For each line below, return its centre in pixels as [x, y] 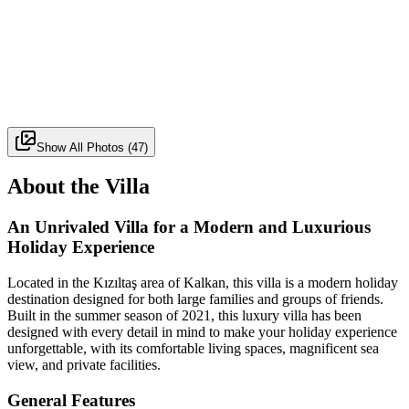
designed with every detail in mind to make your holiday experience [202, 332]
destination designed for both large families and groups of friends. [195, 299]
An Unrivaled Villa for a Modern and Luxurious [189, 227]
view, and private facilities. [84, 365]
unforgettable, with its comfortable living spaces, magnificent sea [193, 349]
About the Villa [79, 187]
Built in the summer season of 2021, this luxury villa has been [184, 316]
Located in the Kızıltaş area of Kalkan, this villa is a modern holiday [203, 283]
